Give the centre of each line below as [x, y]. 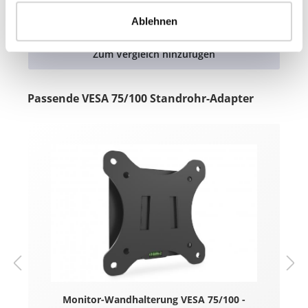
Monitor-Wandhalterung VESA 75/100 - [154, 299]
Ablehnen [154, 21]
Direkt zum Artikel [154, 19]
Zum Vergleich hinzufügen [154, 54]
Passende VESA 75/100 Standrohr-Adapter [141, 98]
